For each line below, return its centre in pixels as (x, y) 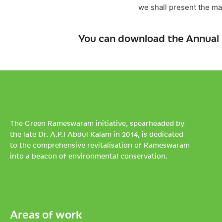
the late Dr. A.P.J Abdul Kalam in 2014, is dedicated (97, 134)
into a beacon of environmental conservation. (89, 156)
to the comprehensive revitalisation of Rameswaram (100, 145)
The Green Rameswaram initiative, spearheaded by (97, 123)
